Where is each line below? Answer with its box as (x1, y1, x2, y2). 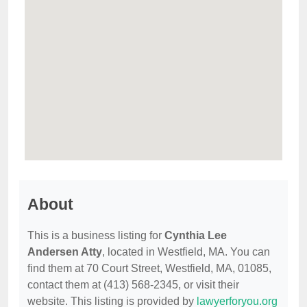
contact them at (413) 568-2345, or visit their (27, 279, 239, 291)
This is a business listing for (27, 230, 164, 242)
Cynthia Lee (164, 230, 227, 242)
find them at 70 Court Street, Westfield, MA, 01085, (27, 262, 271, 275)
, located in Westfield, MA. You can (102, 246, 270, 258)
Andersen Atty (27, 246, 102, 258)
